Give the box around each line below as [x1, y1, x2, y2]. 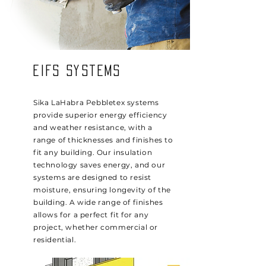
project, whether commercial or [33, 223, 159, 232]
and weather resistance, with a [33, 123, 153, 132]
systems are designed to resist [33, 173, 152, 182]
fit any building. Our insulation [33, 148, 153, 157]
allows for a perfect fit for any [33, 210, 149, 219]
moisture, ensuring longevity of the [33, 185, 172, 194]
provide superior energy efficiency [33, 110, 167, 119]
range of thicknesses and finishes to [33, 135, 173, 144]
